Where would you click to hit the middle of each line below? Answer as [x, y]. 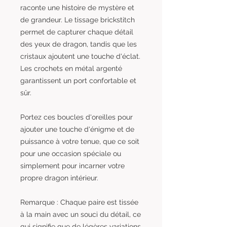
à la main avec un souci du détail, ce [81, 214]
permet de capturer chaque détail [77, 32]
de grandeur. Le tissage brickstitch [78, 20]
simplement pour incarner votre [72, 165]
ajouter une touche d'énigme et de [77, 129]
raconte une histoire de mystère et [77, 7]
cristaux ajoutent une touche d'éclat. [80, 56]
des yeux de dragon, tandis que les [79, 44]
